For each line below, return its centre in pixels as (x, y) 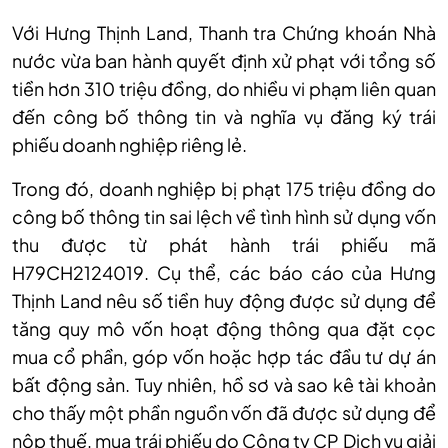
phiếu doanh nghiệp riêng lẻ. (129, 144)
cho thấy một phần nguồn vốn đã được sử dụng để (224, 412)
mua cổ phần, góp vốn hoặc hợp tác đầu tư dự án (224, 356)
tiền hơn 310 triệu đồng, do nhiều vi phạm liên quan (224, 88)
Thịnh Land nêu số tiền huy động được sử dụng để (224, 300)
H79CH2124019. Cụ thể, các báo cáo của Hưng (224, 272)
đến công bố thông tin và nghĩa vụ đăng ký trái (224, 116)
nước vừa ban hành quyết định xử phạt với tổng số (224, 60)
